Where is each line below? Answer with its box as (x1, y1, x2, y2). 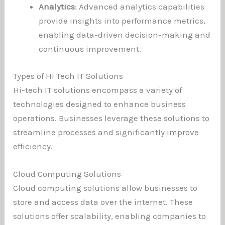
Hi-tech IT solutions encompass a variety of (13, 84, 182, 95)
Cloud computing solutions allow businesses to (13, 183, 198, 193)
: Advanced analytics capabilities (75, 2, 205, 12)
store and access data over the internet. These (13, 197, 193, 207)
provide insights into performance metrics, (39, 16, 206, 26)
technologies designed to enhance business (13, 98, 186, 109)
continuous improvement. (39, 44, 142, 54)
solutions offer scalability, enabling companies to (13, 211, 206, 221)
